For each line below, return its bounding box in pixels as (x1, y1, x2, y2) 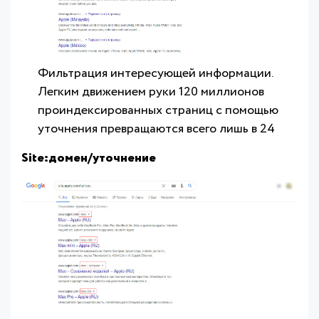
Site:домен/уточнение (21, 148, 156, 167)
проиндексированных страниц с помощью (38, 100, 278, 120)
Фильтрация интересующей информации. (38, 63, 273, 83)
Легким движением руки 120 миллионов (38, 82, 264, 101)
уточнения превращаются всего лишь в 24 (38, 119, 275, 138)
